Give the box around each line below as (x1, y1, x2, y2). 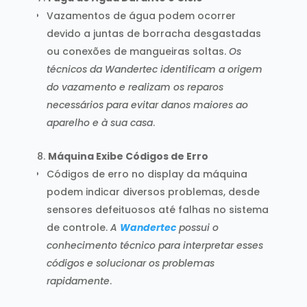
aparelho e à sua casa (46, 115, 153, 130)
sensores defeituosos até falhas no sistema (46, 202, 269, 217)
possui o (175, 220, 219, 234)
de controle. (46, 220, 110, 234)
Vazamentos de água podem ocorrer (46, 8, 236, 23)
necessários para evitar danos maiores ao (46, 97, 248, 112)
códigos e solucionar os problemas (46, 256, 214, 270)
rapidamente (46, 273, 110, 288)
